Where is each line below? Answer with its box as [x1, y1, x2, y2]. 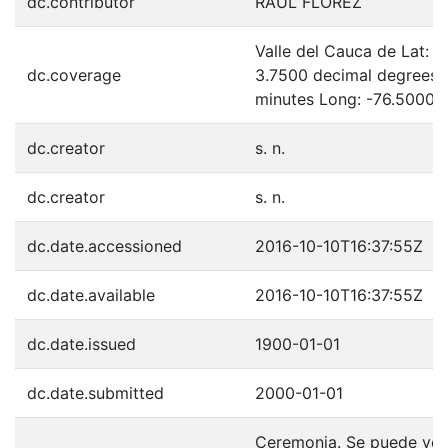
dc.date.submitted [27, 382, 164, 403]
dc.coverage [27, 64, 121, 85]
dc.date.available [27, 284, 155, 305]
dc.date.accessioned [27, 235, 182, 256]
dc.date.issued [27, 333, 136, 354]
